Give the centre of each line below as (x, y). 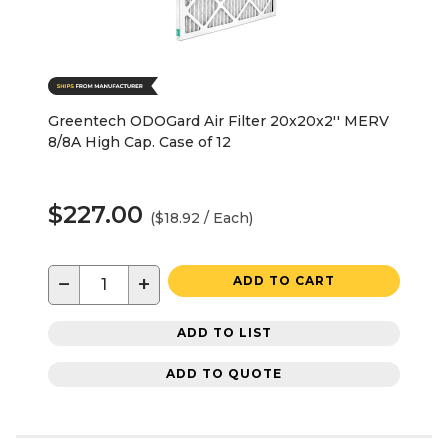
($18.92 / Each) (201, 217)
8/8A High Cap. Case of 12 (139, 141)
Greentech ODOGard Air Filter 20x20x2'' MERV (218, 120)
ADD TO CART (284, 280)
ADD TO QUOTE (224, 374)
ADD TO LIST (224, 333)
